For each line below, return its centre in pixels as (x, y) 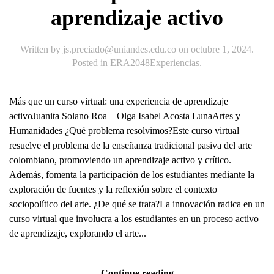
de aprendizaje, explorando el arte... (78, 234)
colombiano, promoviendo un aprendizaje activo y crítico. (120, 160)
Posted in (91, 63)
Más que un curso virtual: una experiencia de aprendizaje (119, 102)
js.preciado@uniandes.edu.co (120, 50)
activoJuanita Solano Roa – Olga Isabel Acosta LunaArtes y (125, 116)
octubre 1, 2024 (221, 50)
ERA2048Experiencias (155, 63)
